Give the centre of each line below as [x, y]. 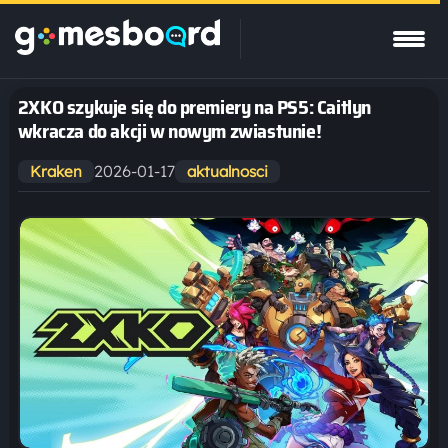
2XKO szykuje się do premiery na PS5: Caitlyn [194, 107]
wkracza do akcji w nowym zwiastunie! [169, 131]
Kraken [55, 171]
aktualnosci [227, 171]
